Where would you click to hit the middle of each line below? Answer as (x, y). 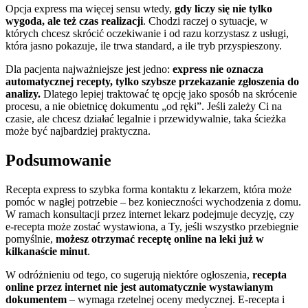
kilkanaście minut (46, 251)
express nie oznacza (218, 69)
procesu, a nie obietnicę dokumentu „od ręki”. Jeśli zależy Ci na (144, 106)
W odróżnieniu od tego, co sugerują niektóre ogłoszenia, (129, 274)
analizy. (23, 93)
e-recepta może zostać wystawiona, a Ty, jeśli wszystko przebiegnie (152, 226)
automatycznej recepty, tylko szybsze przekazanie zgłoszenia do (152, 81)
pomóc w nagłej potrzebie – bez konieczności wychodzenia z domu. (153, 201)
